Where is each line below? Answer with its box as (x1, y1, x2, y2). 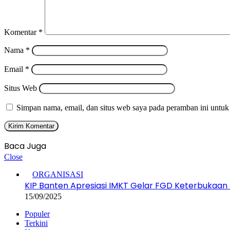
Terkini (25, 218, 48, 227)
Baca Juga (4, 140, 46, 152)
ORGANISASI (32, 169, 83, 179)
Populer (25, 209, 50, 218)
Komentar (4, 27, 39, 36)
